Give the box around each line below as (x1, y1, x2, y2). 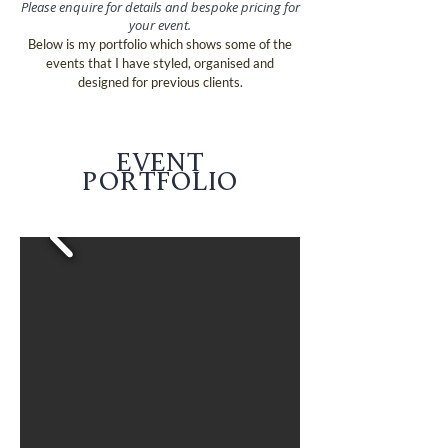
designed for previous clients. (77, 74, 243, 90)
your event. (129, 16, 191, 34)
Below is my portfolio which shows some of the (28, 36, 292, 52)
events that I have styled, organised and (46, 55, 274, 71)
